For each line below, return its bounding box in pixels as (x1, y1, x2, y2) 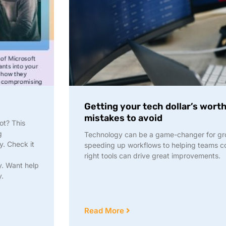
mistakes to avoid (84, 112, 162, 124)
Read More (84, 206, 126, 216)
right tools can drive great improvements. (84, 151, 220, 160)
